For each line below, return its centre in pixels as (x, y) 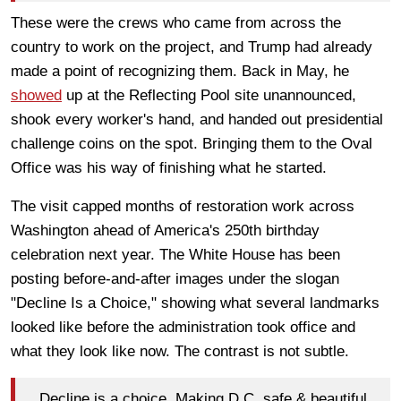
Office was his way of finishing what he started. (169, 167)
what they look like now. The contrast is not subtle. (180, 351)
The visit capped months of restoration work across (183, 206)
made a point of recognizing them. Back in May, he (180, 71)
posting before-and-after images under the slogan (175, 278)
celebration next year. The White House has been (175, 254)
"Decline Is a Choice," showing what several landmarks (195, 303)
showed (36, 95)
